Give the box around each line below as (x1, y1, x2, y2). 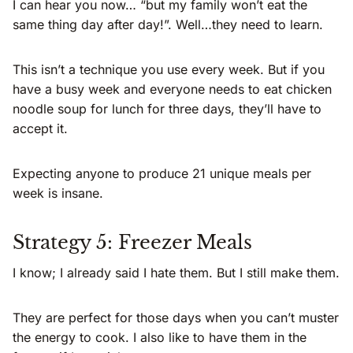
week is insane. (13, 184, 103, 201)
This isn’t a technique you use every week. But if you (13, 61, 325, 77)
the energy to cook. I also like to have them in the (13, 329, 307, 345)
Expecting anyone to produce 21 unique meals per (13, 165, 311, 181)
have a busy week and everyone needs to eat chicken (13, 80, 332, 97)
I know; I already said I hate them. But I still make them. (13, 264, 340, 281)
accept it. (13, 120, 68, 136)
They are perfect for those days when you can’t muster (13, 309, 339, 325)
